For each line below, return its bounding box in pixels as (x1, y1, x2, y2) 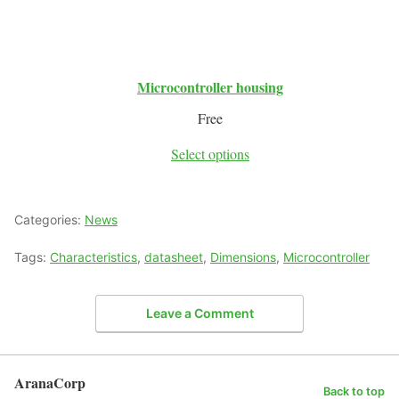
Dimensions (210, 249, 276, 265)
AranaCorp (14, 371, 85, 393)
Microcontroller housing (137, 77, 283, 98)
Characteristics (50, 249, 137, 265)
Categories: (14, 212, 85, 228)
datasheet (144, 249, 203, 265)
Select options (171, 144, 249, 164)
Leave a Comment (145, 305, 254, 321)
